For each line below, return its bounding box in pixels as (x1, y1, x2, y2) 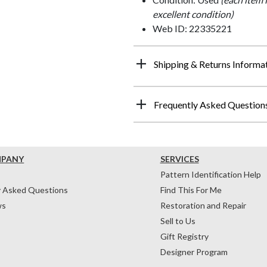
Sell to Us (160, 215, 195, 226)
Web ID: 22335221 (153, 22, 232, 34)
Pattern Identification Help (160, 169, 261, 179)
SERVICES (160, 153, 199, 164)
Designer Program (160, 246, 228, 257)
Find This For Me (160, 184, 222, 195)
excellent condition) (153, 8, 234, 20)
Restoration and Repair (160, 200, 246, 210)
